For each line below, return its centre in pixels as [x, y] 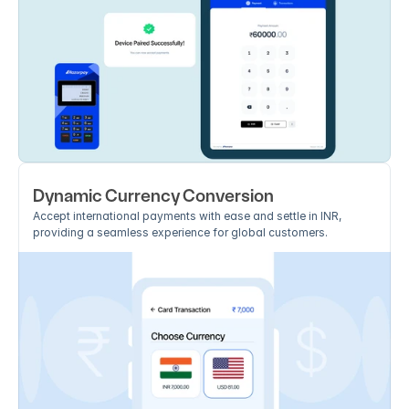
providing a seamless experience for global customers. [180, 232]
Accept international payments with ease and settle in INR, [187, 216]
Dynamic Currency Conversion [153, 196]
